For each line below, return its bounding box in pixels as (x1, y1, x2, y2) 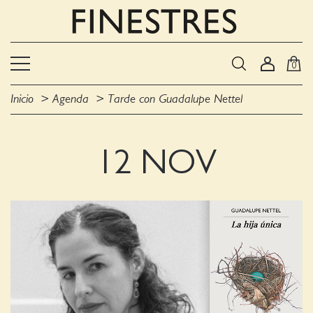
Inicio (10, 93, 34, 105)
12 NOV (96, 145, 217, 180)
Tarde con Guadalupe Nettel (108, 93, 242, 105)
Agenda (52, 93, 89, 105)
